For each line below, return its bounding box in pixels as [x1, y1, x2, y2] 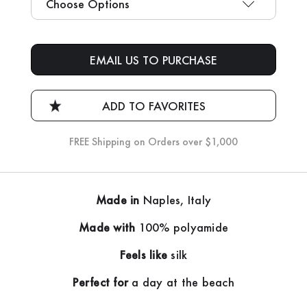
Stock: [30, 50, 58, 64]
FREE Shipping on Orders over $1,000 [69, 134, 238, 148]
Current [30, 38, 64, 51]
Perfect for [73, 274, 132, 289]
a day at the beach [132, 274, 234, 289]
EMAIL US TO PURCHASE [90, 52, 217, 67]
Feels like [119, 247, 171, 262]
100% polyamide [138, 219, 228, 234]
